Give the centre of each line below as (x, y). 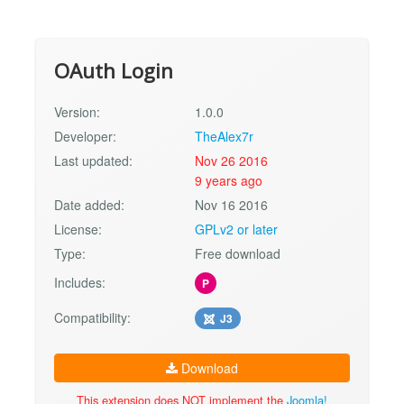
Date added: (89, 205)
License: (78, 230)
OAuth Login (114, 71)
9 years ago (229, 181)
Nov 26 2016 (232, 161)
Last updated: (93, 161)
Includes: (80, 283)
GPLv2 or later (237, 230)
